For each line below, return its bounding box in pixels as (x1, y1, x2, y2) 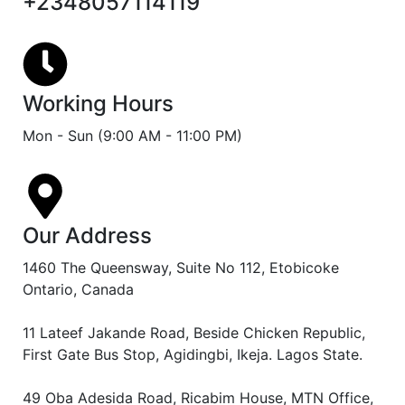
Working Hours (23, 90, 174, 117)
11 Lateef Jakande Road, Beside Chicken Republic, (23, 324, 365, 342)
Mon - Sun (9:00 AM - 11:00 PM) (23, 127, 242, 145)
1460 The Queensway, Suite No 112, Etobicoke (23, 259, 339, 277)
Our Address (23, 222, 152, 249)
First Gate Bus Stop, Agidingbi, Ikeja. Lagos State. (23, 345, 363, 363)
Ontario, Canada (23, 280, 134, 298)
